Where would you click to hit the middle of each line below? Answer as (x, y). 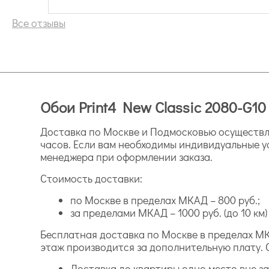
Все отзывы (39, 23)
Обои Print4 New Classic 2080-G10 (153, 107)
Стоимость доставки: (92, 178)
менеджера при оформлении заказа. (127, 156)
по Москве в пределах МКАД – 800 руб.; (165, 200)
